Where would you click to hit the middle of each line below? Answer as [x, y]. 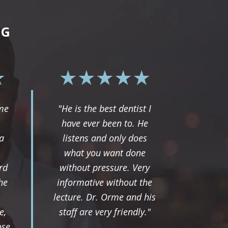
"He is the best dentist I [105, 108]
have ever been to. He [105, 123]
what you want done [105, 152]
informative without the [105, 182]
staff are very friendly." [105, 211]
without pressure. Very [105, 167]
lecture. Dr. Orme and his [105, 197]
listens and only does [105, 138]
